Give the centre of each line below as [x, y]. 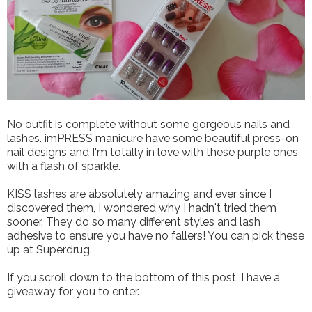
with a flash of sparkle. [64, 166]
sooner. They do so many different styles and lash [134, 222]
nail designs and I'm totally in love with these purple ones [153, 153]
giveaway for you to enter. [73, 292]
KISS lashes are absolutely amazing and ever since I [139, 194]
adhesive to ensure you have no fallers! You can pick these [156, 236]
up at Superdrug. [49, 250]
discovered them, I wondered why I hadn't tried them [142, 208]
